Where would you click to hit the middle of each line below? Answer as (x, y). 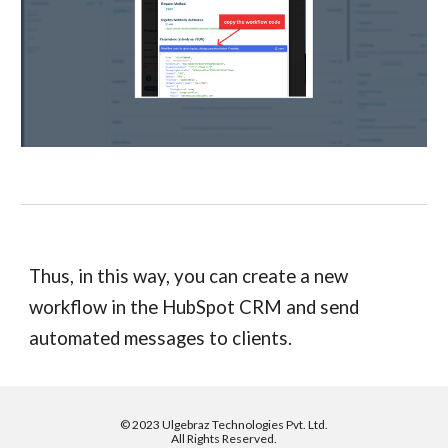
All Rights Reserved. (224, 438)
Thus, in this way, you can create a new (189, 276)
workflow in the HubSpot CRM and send (194, 307)
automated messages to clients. (161, 338)
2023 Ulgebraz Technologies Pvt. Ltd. (230, 424)
